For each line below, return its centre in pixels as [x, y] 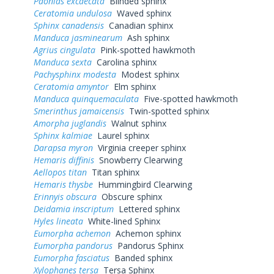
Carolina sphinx [124, 62]
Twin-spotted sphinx [167, 111]
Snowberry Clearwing [138, 160]
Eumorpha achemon [72, 233]
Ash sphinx [146, 37]
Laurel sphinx [121, 135]
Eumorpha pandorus [73, 245]
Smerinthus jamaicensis [79, 111]
